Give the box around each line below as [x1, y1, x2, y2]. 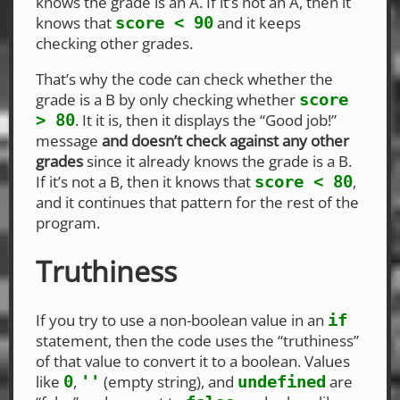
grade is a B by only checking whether [36, 88, 299, 110]
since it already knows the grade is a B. [83, 150, 352, 171]
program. [36, 212, 100, 233]
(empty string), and [100, 371, 237, 392]
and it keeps [213, 12, 301, 33]
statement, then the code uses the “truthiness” [36, 329, 359, 351]
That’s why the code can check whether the [36, 68, 333, 89]
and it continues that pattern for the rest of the [36, 191, 359, 212]
